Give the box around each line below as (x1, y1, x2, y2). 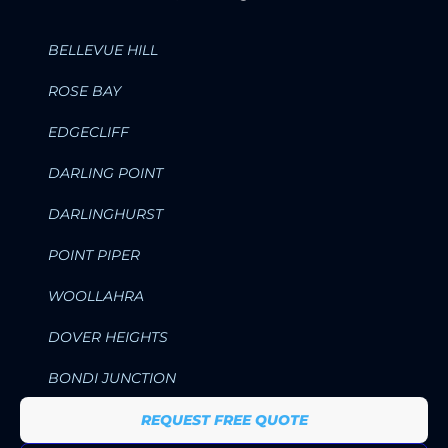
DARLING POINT (48, 163, 163, 182)
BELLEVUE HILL (48, 40, 158, 59)
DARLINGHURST (48, 204, 163, 223)
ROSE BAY (48, 81, 121, 100)
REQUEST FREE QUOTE (140, 410, 308, 429)
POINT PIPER (48, 245, 140, 264)
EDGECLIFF (48, 122, 129, 141)
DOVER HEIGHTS (48, 327, 168, 346)
